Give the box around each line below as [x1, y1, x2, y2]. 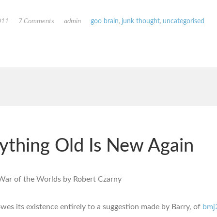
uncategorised [163, 17, 204, 25]
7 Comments [18, 17, 54, 25]
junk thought [122, 17, 160, 25]
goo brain [91, 17, 119, 25]
